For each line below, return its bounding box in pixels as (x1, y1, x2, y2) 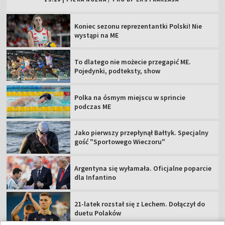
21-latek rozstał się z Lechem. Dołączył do (74, 199, 205, 208)
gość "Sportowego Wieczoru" (74, 137, 166, 147)
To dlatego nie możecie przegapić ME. (74, 57, 191, 66)
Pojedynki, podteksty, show (74, 66, 161, 75)
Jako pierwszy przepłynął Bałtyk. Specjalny (74, 128, 209, 138)
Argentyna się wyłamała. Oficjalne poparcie (74, 164, 212, 173)
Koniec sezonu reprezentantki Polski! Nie (74, 22, 202, 31)
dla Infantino (74, 173, 117, 182)
